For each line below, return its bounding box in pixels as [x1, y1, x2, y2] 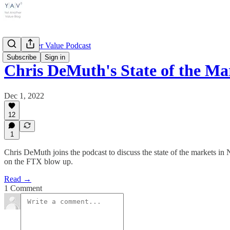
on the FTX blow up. [4, 157, 73, 166]
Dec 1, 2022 [4, 91, 44, 100]
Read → [4, 175, 31, 183]
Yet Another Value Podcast [4, 41, 91, 50]
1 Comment [4, 184, 42, 193]
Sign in [45, 53, 65, 61]
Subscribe [7, 53, 36, 61]
